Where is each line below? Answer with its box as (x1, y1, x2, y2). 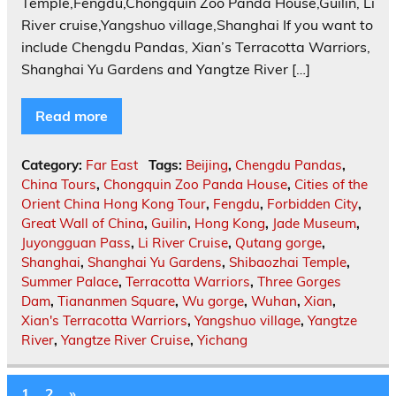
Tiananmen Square (57, 293, 175, 310)
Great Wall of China (21, 215, 144, 232)
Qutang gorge (235, 234, 322, 252)
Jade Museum (272, 215, 356, 232)
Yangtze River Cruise (61, 331, 190, 349)
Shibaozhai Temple (229, 254, 346, 271)
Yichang (197, 331, 247, 349)
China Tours (21, 176, 96, 194)
